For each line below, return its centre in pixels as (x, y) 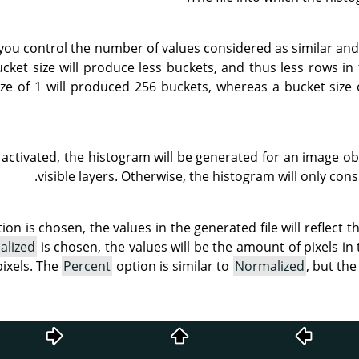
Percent (87, 266)
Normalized (269, 266)
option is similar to (173, 266)
